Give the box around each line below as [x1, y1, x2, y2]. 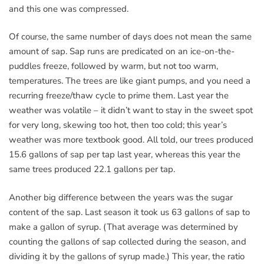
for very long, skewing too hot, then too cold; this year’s [9, 119, 227, 131]
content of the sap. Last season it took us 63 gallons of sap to [9, 206, 250, 218]
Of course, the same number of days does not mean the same [9, 31, 252, 43]
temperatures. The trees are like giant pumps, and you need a [9, 75, 250, 87]
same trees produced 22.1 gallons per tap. [9, 163, 175, 176]
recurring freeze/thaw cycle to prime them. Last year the [9, 90, 229, 102]
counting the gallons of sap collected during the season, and [9, 235, 246, 247]
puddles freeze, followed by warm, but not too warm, [9, 60, 218, 72]
